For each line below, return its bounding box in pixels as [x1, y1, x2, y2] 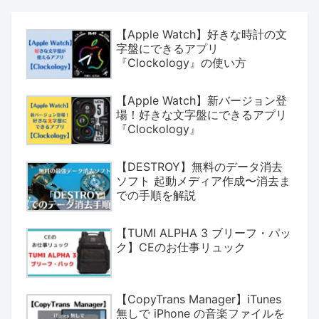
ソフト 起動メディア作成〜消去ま [116, 174, 291, 189]
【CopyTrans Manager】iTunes [116, 292, 281, 307]
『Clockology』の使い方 [116, 55, 246, 70]
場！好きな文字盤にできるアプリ [116, 107, 287, 122]
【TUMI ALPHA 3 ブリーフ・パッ [116, 226, 291, 241]
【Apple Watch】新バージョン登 [116, 93, 287, 108]
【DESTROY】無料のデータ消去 [116, 159, 283, 174]
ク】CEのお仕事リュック [116, 240, 246, 255]
